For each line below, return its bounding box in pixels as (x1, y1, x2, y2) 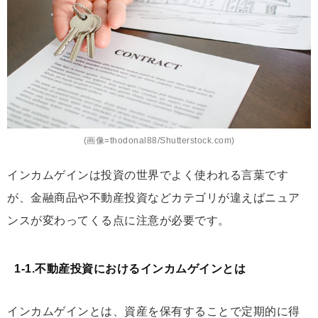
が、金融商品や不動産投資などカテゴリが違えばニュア (7, 191, 300, 204)
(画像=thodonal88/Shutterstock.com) (83, 135, 235, 146)
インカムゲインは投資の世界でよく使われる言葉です (7, 168, 288, 181)
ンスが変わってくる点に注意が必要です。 (7, 214, 230, 226)
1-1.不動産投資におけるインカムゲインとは (14, 262, 246, 275)
